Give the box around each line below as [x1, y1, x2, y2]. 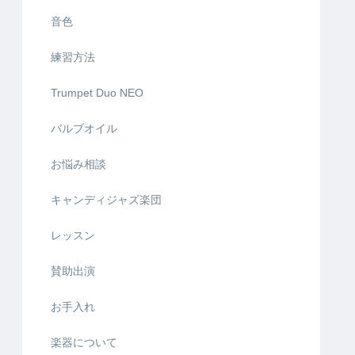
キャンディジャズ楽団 [51, 193, 162, 206]
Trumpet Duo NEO [51, 86, 143, 99]
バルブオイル [51, 121, 117, 135]
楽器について [51, 335, 117, 349]
